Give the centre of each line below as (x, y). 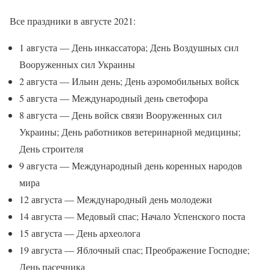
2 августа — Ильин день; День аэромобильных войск (129, 81)
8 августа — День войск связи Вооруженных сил (121, 115)
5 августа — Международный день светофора (114, 98)
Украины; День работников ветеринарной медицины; (130, 132)
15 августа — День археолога (80, 233)
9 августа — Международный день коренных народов (131, 166)
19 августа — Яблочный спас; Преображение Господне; (134, 250)
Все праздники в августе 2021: (73, 21)
